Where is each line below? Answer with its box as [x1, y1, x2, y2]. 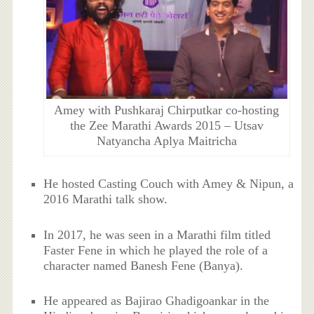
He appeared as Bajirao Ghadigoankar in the [43, 294, 270, 308]
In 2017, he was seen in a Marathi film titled [43, 227, 271, 242]
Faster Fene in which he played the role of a [43, 243, 268, 257]
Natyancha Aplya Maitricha [96, 134, 237, 149]
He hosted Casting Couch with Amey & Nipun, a [43, 177, 294, 191]
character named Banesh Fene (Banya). [43, 258, 244, 273]
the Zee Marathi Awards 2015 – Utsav [69, 118, 264, 133]
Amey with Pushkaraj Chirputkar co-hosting [54, 103, 280, 118]
